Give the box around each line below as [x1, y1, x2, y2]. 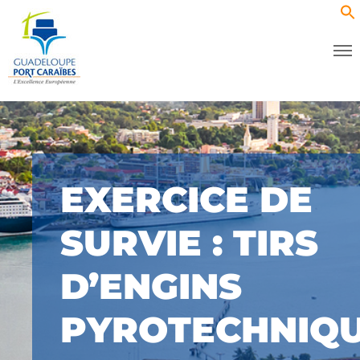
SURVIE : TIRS [60, 221, 318, 264]
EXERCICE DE [60, 178, 313, 221]
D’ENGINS [60, 264, 242, 308]
